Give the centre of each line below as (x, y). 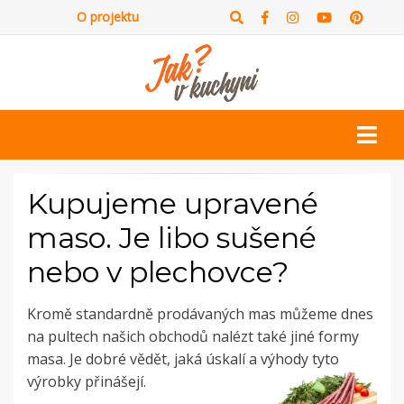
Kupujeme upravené (173, 204)
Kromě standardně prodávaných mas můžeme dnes (200, 314)
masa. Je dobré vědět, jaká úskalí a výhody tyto (183, 359)
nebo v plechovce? (158, 272)
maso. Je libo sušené (172, 238)
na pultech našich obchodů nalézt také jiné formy (193, 337)
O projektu (108, 17)
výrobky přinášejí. (87, 382)
